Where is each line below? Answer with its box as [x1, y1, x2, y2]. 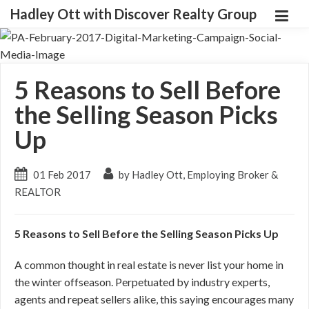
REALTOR [14, 186, 61, 198]
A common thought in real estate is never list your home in [14, 258, 283, 271]
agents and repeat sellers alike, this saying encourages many [14, 292, 294, 306]
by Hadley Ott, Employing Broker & [117, 168, 278, 181]
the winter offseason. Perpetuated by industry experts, [14, 275, 270, 288]
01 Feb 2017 [33, 168, 91, 181]
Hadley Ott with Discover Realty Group [10, 6, 257, 22]
